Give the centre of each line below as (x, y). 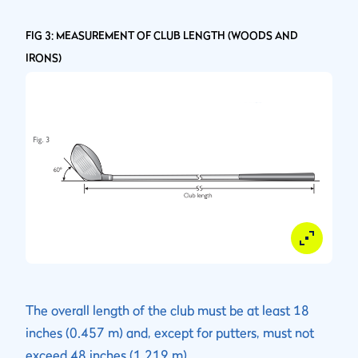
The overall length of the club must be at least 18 (167, 310)
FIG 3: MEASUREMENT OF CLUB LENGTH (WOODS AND (162, 36)
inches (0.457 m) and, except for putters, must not (170, 333)
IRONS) (44, 58)
